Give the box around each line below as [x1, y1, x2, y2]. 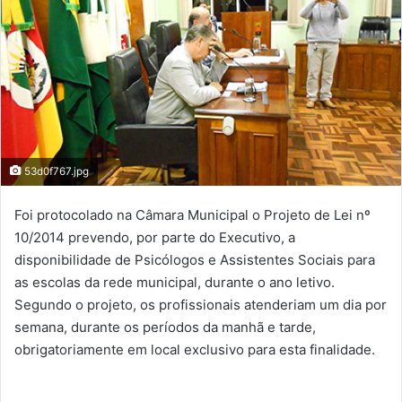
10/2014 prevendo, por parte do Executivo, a [14, 229, 295, 247]
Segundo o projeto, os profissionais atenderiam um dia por [14, 296, 387, 314]
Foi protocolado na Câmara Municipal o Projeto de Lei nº [14, 206, 371, 224]
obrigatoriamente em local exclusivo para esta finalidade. [14, 341, 379, 359]
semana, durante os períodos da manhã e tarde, [14, 319, 316, 336]
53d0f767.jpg [22, 165, 89, 179]
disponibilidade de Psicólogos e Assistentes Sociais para [14, 251, 375, 269]
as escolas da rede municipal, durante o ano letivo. [14, 274, 335, 292]
